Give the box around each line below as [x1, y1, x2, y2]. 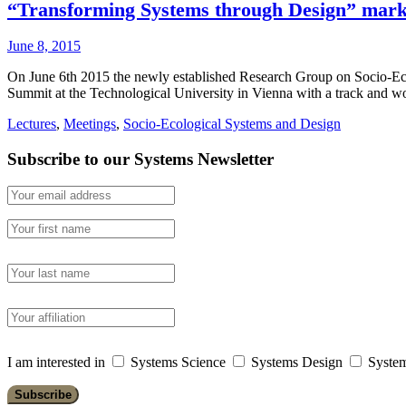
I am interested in [7, 354, 105, 371]
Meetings [63, 115, 116, 131]
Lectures [7, 115, 56, 131]
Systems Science [130, 354, 226, 371]
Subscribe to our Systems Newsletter [7, 149, 274, 169]
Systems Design [251, 354, 343, 371]
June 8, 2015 [7, 37, 81, 53]
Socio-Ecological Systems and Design [123, 115, 341, 131]
